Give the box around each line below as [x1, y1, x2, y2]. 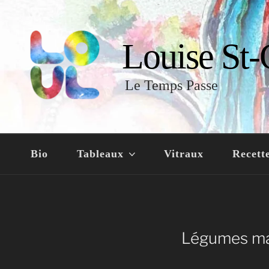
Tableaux [77, 147, 124, 160]
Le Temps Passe [125, 77, 218, 93]
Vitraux [163, 147, 204, 160]
